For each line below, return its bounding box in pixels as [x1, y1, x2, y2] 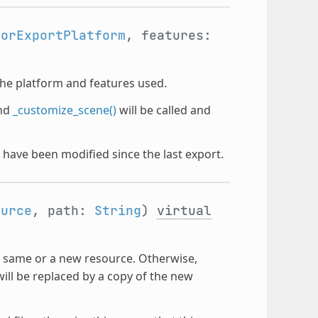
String [94, 202, 141, 219]
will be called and [116, 102, 211, 118]
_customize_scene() [12, 102, 116, 118]
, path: [31, 202, 94, 219]
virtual [156, 202, 212, 219]
